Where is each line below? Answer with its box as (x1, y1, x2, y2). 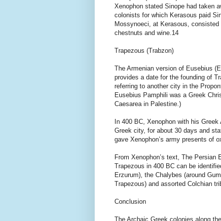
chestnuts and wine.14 (114, 29, 179, 37)
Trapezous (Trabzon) (114, 46, 174, 54)
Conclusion (114, 197, 146, 205)
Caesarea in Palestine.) (114, 100, 181, 108)
